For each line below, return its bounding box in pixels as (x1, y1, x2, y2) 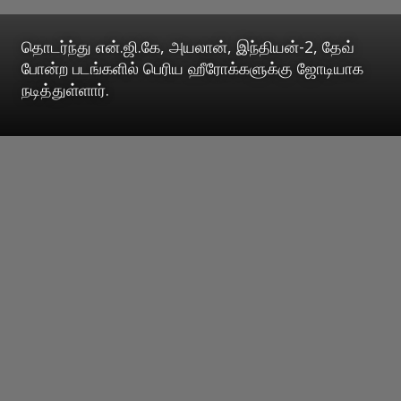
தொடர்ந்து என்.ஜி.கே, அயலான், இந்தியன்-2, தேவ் (21, 36, 354, 58)
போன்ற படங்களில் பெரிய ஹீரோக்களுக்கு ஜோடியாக (21, 57, 363, 80)
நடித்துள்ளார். (21, 79, 109, 101)
